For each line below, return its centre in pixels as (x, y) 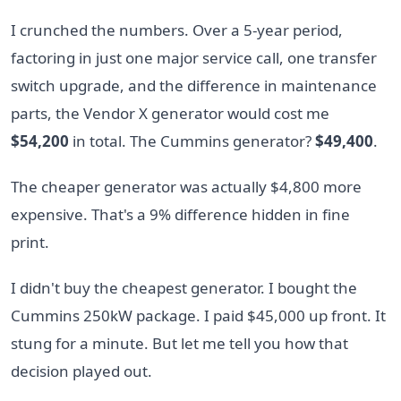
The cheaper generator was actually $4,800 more (186, 186)
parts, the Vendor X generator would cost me (170, 113)
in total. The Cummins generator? (192, 141)
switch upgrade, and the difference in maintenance (194, 85)
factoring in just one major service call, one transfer (194, 57)
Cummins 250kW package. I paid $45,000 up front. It (198, 315)
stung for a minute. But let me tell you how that (179, 343)
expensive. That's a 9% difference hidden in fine (180, 214)
